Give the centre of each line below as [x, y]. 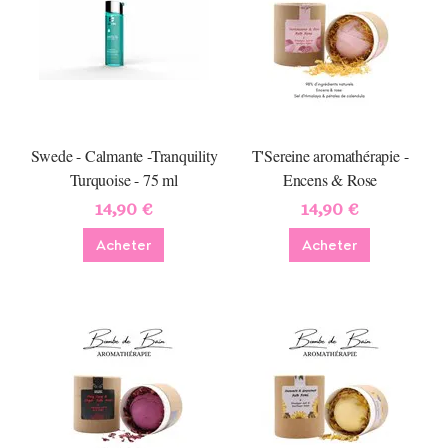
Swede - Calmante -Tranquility [124, 155]
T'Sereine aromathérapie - [330, 155]
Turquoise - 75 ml [124, 179]
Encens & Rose [330, 179]
